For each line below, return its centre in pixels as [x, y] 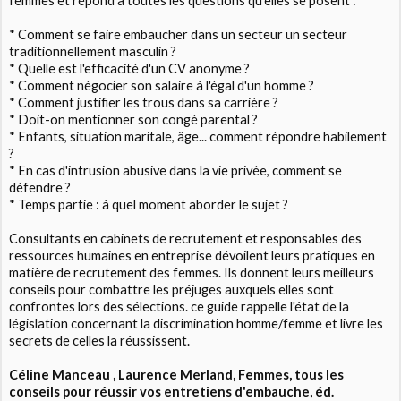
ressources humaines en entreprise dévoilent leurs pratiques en [192, 256]
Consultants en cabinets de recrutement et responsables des [186, 239]
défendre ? [40, 188]
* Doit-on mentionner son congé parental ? [134, 120]
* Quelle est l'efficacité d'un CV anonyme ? [130, 69]
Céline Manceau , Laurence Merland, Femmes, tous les [177, 375]
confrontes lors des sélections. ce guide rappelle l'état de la [179, 307]
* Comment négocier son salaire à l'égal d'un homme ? [162, 86]
